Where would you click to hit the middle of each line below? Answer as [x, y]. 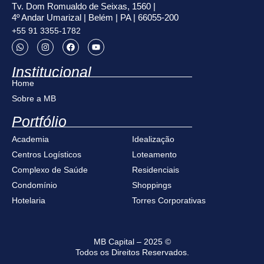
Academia [30, 139]
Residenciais [156, 169]
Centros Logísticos [47, 154]
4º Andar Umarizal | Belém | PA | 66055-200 [95, 17]
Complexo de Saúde [50, 169]
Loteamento [154, 154]
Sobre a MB [34, 99]
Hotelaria [29, 200]
